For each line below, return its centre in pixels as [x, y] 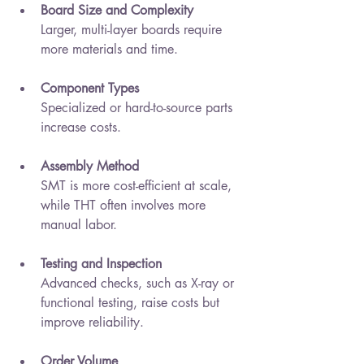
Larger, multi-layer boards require [133, 30]
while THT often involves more [125, 206]
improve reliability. [92, 323]
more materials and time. [109, 50]
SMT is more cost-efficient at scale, [138, 186]
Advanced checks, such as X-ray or [139, 284]
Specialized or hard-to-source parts [139, 108]
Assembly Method [90, 167]
